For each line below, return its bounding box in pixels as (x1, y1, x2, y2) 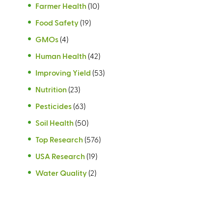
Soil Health (35, 117, 74, 127)
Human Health (35, 51, 86, 60)
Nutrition (35, 84, 67, 94)
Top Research (35, 134, 83, 144)
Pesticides (35, 101, 72, 110)
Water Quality (35, 167, 87, 177)
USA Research (35, 151, 85, 161)
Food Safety (35, 17, 79, 27)
